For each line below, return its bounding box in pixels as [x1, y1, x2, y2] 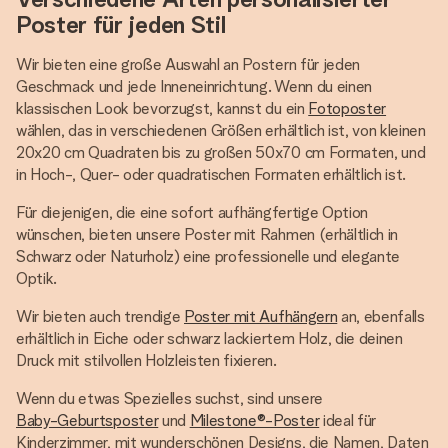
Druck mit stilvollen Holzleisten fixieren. [16, 351, 277, 370]
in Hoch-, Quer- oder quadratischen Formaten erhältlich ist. [16, 165, 407, 184]
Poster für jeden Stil [16, 10, 226, 39]
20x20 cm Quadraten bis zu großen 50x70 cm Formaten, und [16, 143, 426, 162]
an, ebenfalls [337, 307, 425, 326]
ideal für [319, 411, 377, 430]
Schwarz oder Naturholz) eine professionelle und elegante [16, 247, 401, 266]
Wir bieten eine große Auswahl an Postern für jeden [16, 55, 360, 74]
